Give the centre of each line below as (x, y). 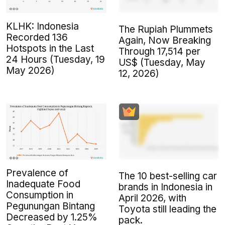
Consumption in (40, 195)
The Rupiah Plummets (166, 29)
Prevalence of (37, 173)
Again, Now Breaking (165, 40)
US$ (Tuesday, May (162, 62)
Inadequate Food (43, 184)
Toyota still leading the (167, 209)
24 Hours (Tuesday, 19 (55, 59)
